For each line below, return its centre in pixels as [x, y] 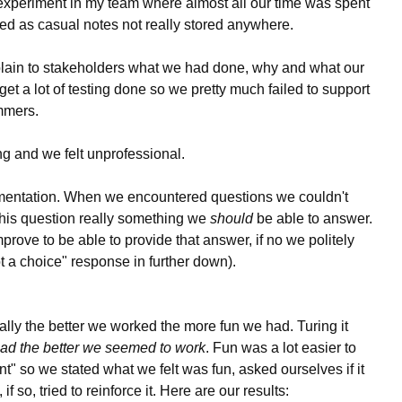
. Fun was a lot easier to [281, 348]
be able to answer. [313, 219]
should [232, 219]
